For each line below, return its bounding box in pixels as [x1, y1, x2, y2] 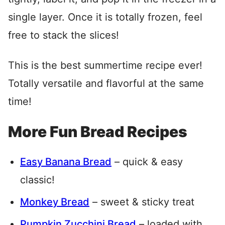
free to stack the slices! [8, 29, 119, 41]
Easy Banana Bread [20, 155, 111, 168]
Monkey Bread [20, 195, 89, 208]
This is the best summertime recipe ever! [8, 59, 202, 71]
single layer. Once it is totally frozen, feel [8, 11, 202, 23]
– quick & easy [111, 155, 183, 168]
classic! [20, 173, 55, 186]
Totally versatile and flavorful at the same [8, 77, 204, 89]
